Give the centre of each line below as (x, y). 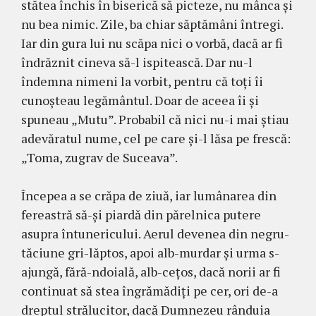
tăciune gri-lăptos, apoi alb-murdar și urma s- (150, 253)
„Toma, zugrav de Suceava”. (99, 158)
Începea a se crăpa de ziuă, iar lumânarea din (149, 196)
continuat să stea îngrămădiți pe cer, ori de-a (150, 291)
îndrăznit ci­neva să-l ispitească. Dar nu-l (137, 62)
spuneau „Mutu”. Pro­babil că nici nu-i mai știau (155, 120)
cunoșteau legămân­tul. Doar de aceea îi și (140, 101)
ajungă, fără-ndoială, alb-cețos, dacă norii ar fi (151, 272)
